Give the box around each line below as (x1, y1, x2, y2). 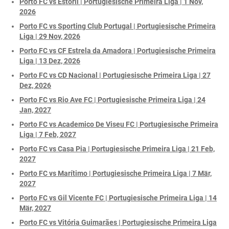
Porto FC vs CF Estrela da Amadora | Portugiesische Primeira (19, 46, 216, 55)
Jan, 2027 (19, 105, 51, 114)
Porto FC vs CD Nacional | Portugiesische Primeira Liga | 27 (19, 71, 211, 79)
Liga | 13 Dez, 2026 (19, 56, 80, 65)
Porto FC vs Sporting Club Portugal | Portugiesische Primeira (19, 21, 216, 30)
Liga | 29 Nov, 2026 (19, 32, 80, 40)
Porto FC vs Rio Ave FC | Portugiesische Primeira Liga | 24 (19, 95, 205, 104)
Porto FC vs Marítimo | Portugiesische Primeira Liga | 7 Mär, (19, 169, 212, 177)
